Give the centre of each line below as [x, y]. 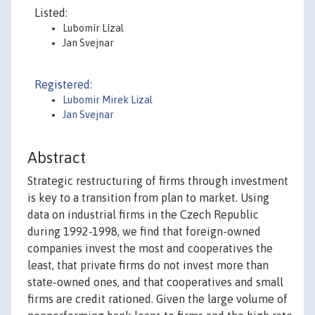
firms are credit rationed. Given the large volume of [157, 299]
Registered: [63, 84]
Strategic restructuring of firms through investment [158, 181]
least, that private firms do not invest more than [148, 265]
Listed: [51, 13]
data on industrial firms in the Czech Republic [143, 215]
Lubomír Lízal [93, 28]
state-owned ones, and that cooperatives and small [155, 282]
